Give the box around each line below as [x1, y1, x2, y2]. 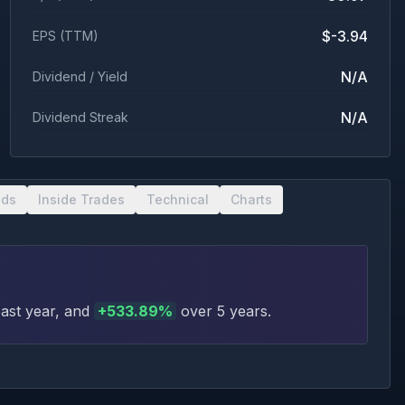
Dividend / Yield [32, 69, 127, 84]
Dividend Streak [32, 109, 128, 125]
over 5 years [176, 302, 268, 320]
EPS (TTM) [32, 28, 99, 43]
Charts [231, 192, 272, 207]
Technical [146, 192, 209, 207]
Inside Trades [38, 192, 125, 207]
